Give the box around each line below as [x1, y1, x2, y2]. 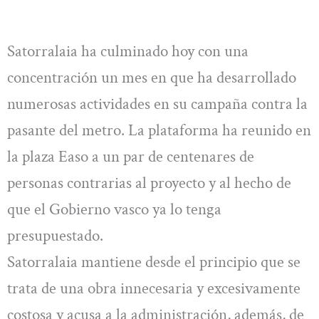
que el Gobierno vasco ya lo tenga [7, 198, 221, 220]
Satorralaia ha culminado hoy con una [7, 40, 249, 62]
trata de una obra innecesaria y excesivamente [7, 277, 300, 299]
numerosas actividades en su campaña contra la [7, 93, 308, 115]
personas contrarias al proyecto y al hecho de [7, 172, 291, 194]
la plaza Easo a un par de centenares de [7, 145, 254, 167]
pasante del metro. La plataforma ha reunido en [7, 119, 311, 141]
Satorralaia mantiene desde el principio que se [7, 251, 300, 273]
